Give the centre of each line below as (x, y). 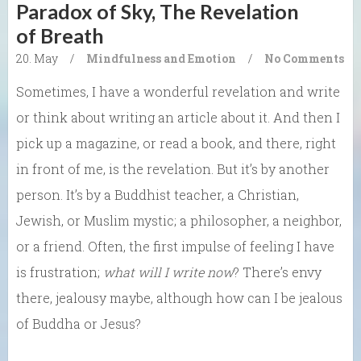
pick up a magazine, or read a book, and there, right (176, 143)
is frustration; (60, 272)
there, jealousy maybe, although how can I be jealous (179, 297)
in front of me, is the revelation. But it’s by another (173, 168)
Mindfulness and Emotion (161, 58)
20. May (37, 58)
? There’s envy (278, 272)
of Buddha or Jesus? (79, 323)
